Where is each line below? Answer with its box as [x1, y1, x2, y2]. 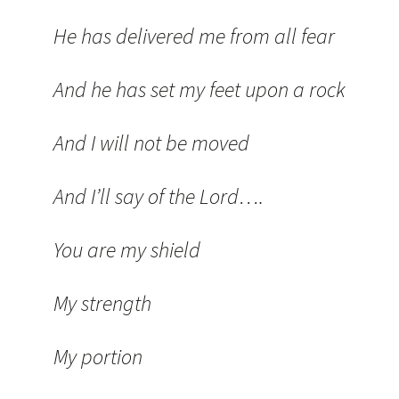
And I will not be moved [53, 129, 249, 157]
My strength [53, 289, 151, 317]
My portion [53, 343, 142, 370]
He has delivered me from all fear [53, 22, 335, 50]
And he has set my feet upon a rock [53, 76, 346, 103]
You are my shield [53, 236, 200, 264]
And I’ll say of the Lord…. [53, 183, 264, 210]
